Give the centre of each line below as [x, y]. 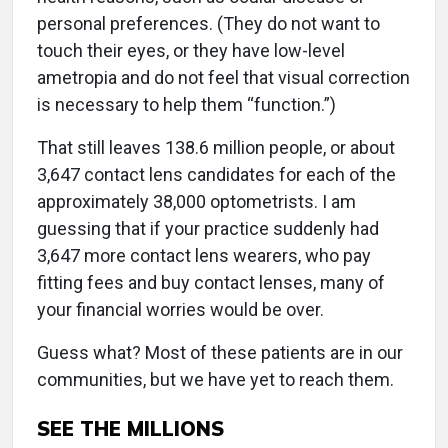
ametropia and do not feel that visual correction [223, 78]
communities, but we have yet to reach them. [215, 380]
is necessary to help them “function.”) [186, 105]
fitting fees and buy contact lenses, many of [211, 283]
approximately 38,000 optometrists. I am [196, 202]
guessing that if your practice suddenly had [208, 229]
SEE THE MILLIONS [130, 429]
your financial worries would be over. [180, 310]
